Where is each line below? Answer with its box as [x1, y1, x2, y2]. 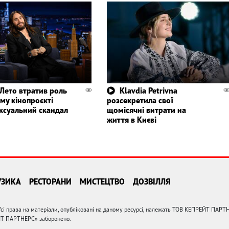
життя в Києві [106, 114, 156, 125]
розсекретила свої [106, 95, 173, 106]
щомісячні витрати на [106, 105, 186, 116]
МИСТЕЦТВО [80, 176, 125, 187]
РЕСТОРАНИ [29, 176, 72, 187]
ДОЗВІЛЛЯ [133, 176, 170, 187]
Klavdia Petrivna [119, 85, 177, 96]
